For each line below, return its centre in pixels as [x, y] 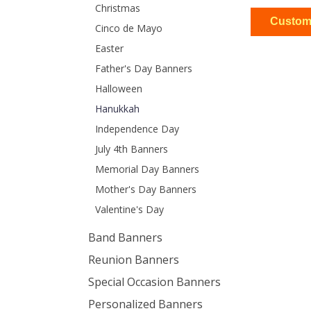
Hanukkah [117, 109]
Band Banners [125, 237]
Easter [109, 48]
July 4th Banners [132, 149]
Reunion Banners [134, 260]
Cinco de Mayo [129, 28]
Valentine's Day [129, 209]
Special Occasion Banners [154, 282]
